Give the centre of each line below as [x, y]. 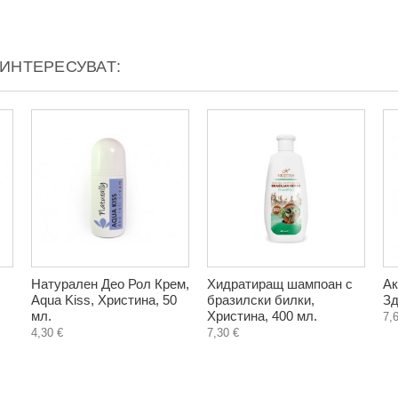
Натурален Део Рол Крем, [110, 284]
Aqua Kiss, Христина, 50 [104, 300]
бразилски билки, [261, 300]
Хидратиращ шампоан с [280, 284]
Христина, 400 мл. [262, 316]
